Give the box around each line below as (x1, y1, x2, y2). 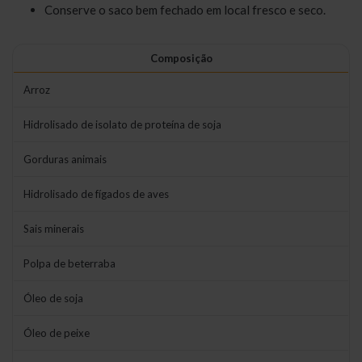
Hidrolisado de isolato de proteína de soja (23, 118, 221, 132)
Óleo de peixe (23, 326, 90, 340)
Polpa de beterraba (23, 257, 116, 271)
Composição (149, 52, 213, 65)
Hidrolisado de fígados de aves (23, 187, 169, 201)
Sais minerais (23, 222, 84, 236)
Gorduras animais (23, 153, 107, 166)
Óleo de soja (23, 292, 83, 305)
